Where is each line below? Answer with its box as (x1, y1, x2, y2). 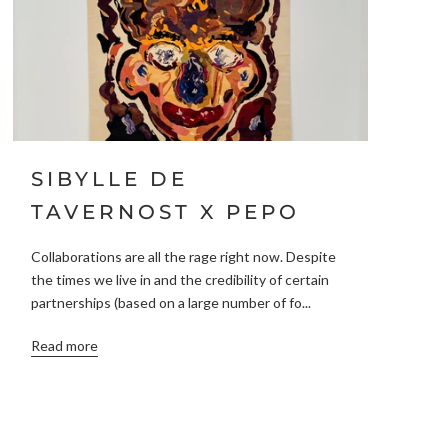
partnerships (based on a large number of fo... (31, 294, 312, 312)
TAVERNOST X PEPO (31, 199, 301, 224)
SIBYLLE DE (31, 166, 189, 191)
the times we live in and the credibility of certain (31, 271, 330, 289)
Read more (31, 337, 99, 355)
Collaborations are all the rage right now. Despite (31, 248, 337, 266)
